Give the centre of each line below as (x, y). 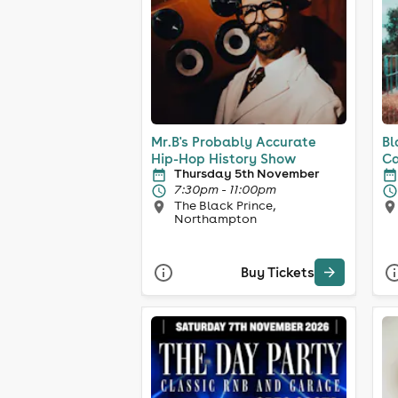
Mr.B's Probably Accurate (234, 141)
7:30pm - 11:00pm (225, 189)
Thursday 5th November (247, 173)
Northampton (215, 218)
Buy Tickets (278, 273)
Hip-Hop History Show (223, 158)
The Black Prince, (225, 205)
